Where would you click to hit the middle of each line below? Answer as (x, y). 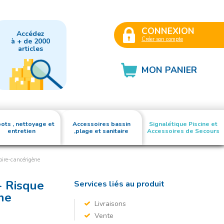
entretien (22, 131)
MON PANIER (169, 70)
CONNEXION (168, 31)
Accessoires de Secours (183, 131)
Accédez (30, 34)
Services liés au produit (119, 184)
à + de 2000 (30, 41)
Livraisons (110, 204)
